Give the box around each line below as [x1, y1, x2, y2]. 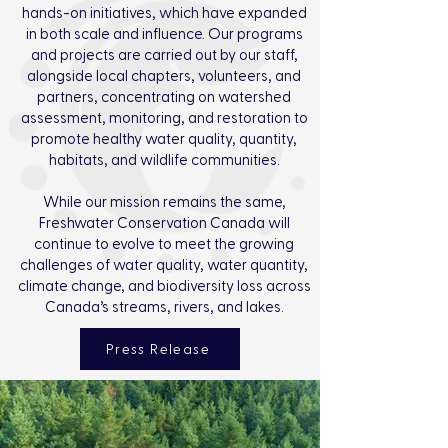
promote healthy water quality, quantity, [31, 130, 297, 149]
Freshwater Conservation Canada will [38, 214, 290, 233]
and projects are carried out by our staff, [30, 46, 298, 65]
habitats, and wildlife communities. [48, 151, 280, 170]
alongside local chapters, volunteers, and [27, 67, 301, 86]
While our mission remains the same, [42, 193, 286, 212]
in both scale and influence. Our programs [25, 25, 303, 44]
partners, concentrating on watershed [37, 88, 291, 107]
